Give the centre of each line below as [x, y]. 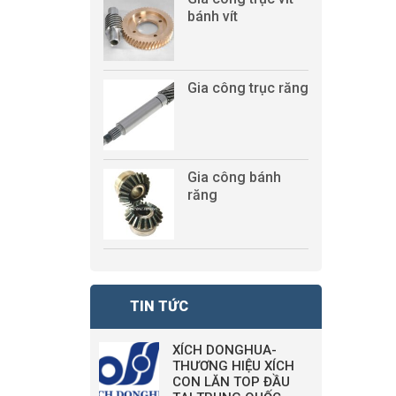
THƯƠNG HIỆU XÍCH [233, 366]
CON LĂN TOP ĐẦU [231, 382]
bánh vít [213, 16]
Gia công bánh [234, 177]
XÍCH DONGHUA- [225, 350]
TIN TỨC [159, 306]
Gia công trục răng [248, 88]
